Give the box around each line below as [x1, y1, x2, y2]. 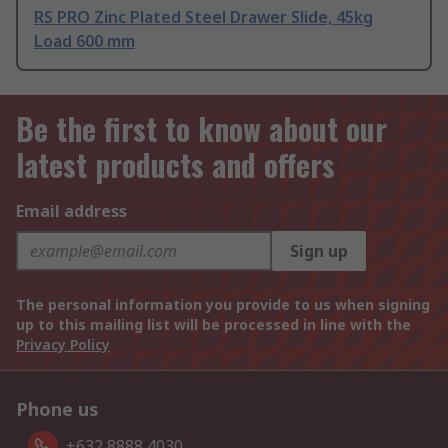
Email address [16, 200, 127, 222]
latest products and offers [16, 142, 335, 187]
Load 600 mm [34, 29, 135, 52]
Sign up [290, 240, 348, 262]
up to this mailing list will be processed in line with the [16, 315, 411, 334]
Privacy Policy [16, 335, 110, 354]
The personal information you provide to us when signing [16, 295, 430, 314]
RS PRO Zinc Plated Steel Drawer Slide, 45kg [34, 5, 373, 28]
